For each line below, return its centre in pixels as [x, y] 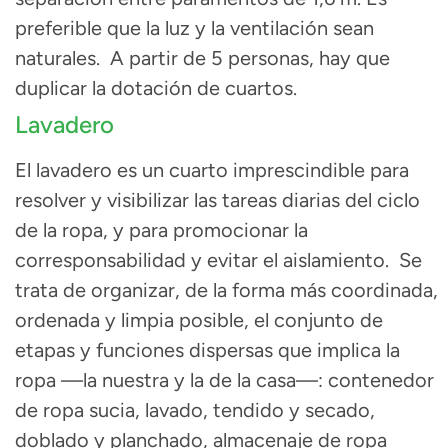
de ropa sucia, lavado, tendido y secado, [195, 410]
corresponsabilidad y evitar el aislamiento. [207, 260]
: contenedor [376, 380]
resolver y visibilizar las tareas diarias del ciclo [217, 200]
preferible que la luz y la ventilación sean [194, 28]
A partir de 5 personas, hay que [250, 58]
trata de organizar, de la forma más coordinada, [226, 290]
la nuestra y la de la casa [189, 380]
